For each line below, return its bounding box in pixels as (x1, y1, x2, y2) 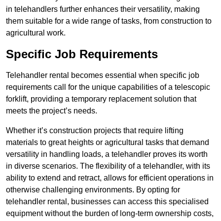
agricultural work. (6, 29, 66, 37)
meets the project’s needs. (6, 107, 97, 115)
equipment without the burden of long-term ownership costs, (6, 209, 214, 218)
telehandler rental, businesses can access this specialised (6, 197, 209, 206)
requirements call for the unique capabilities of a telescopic (6, 83, 210, 92)
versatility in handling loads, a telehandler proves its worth (6, 150, 208, 159)
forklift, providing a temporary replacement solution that (6, 95, 196, 104)
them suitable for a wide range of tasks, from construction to (6, 17, 212, 26)
